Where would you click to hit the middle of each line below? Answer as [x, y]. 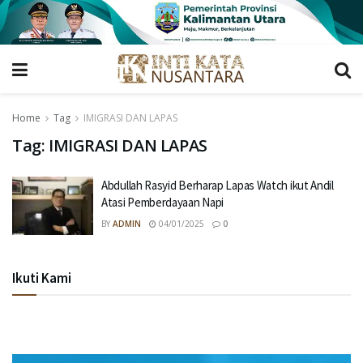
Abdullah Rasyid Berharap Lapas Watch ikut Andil [218, 186]
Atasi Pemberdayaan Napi [163, 203]
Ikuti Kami [42, 278]
